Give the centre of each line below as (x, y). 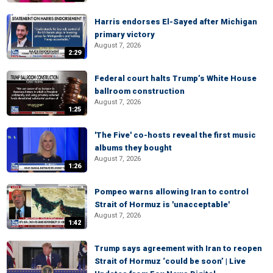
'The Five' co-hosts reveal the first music (175, 135)
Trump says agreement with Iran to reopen (178, 248)
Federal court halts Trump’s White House (175, 78)
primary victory (125, 34)
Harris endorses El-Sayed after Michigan (176, 22)
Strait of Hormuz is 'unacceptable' (162, 204)
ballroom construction (140, 91)
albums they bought (133, 148)
